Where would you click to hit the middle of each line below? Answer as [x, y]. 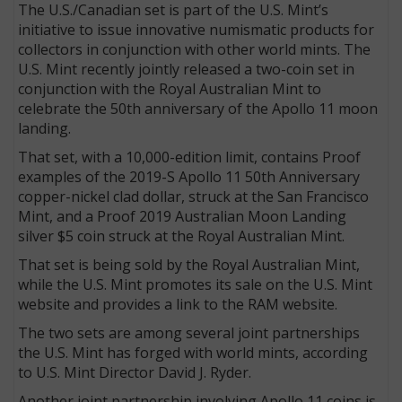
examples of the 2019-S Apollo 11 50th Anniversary [189, 176]
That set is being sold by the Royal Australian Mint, [189, 264]
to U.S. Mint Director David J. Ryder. [137, 372]
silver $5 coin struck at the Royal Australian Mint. [182, 236]
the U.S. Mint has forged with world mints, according [193, 352]
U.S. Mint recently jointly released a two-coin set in [187, 69]
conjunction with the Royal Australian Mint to [170, 88]
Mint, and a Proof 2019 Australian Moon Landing [183, 216]
